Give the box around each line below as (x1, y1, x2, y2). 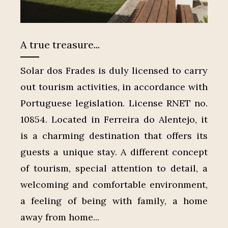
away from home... (20, 211, 99, 223)
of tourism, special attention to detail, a (20, 162, 208, 175)
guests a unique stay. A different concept (20, 146, 208, 158)
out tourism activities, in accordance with (20, 81, 208, 93)
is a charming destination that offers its (20, 130, 208, 142)
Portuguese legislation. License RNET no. (20, 97, 208, 109)
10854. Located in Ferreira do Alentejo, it (20, 113, 208, 126)
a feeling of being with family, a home (20, 195, 208, 207)
